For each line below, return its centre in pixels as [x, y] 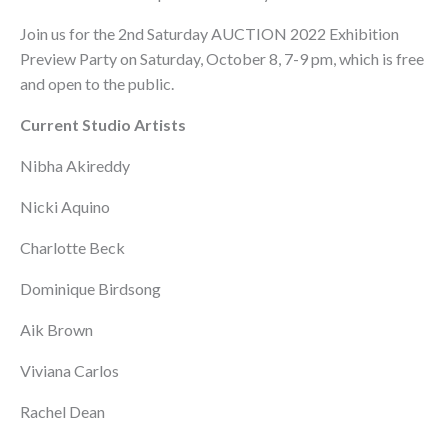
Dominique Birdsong [90, 289]
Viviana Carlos [71, 371]
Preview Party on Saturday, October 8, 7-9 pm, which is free [222, 59]
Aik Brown [58, 330]
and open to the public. [98, 84]
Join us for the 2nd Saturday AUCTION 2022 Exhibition [209, 34]
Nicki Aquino [66, 207]
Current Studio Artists [103, 125]
